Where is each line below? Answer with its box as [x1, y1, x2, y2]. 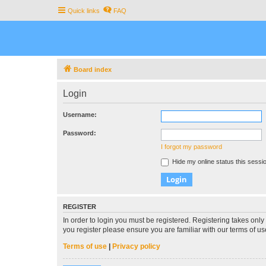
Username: [63, 111, 97, 118]
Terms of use [63, 242, 107, 251]
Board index [74, 66, 112, 73]
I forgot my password [161, 143, 222, 150]
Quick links [68, 7, 100, 14]
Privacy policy [112, 242, 160, 251]
